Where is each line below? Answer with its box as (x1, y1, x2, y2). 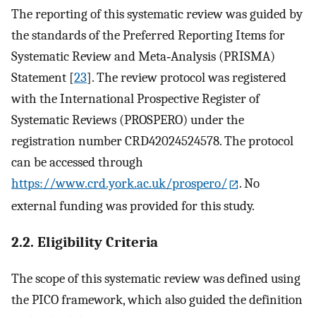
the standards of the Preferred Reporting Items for (11, 28, 285, 44)
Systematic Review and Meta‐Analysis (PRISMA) (11, 49, 275, 65)
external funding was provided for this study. (11, 198, 255, 214)
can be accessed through (11, 154, 143, 171)
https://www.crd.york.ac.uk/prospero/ (11, 176, 227, 192)
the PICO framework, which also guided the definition (11, 291, 303, 308)
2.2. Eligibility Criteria (11, 233, 158, 251)
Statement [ (11, 70, 74, 86)
